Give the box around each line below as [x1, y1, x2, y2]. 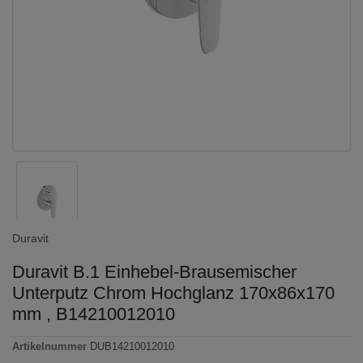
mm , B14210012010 [12, 303, 175, 324]
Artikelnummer [12, 341, 90, 353]
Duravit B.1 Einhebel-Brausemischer [12, 261, 297, 282]
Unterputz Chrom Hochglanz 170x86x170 [12, 282, 335, 303]
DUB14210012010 [90, 341, 174, 353]
